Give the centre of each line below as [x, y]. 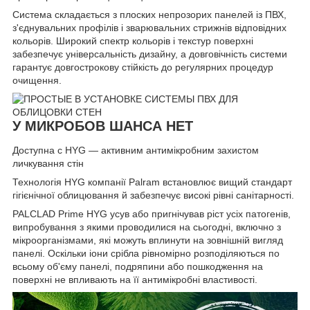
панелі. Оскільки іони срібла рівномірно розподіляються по [146, 254]
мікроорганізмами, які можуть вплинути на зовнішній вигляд [148, 240]
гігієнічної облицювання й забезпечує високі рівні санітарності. [153, 195]
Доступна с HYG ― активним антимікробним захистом [136, 151]
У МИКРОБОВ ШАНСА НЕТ [103, 126]
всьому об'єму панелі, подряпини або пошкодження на [138, 267]
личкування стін [48, 164]
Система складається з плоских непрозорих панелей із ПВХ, [149, 14]
